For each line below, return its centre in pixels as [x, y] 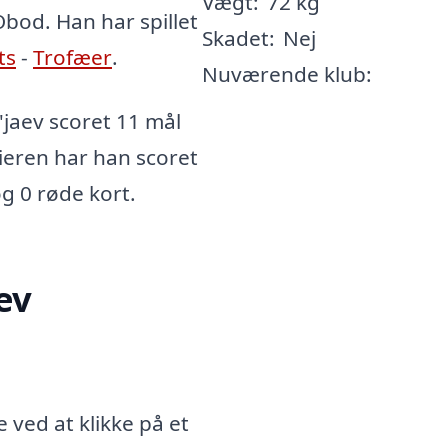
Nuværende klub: [286, 74]
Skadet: [238, 38]
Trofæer [72, 57]
